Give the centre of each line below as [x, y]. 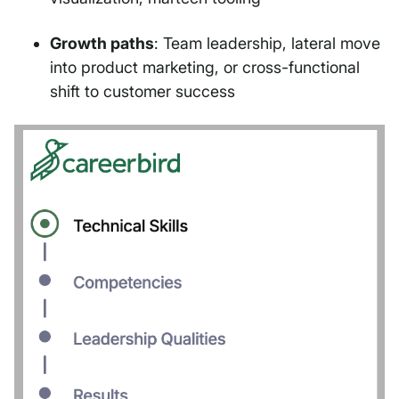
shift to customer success [142, 92]
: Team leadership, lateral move [267, 44]
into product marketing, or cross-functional [205, 68]
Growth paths [102, 44]
